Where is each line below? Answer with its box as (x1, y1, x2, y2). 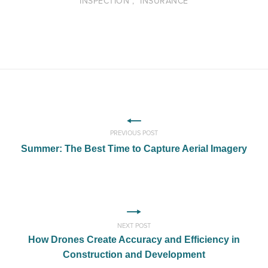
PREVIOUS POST (110, 129, 158, 137)
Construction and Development (63, 249, 205, 260)
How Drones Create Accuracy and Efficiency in (28, 234, 240, 245)
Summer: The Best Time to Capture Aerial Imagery (21, 143, 247, 154)
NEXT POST (117, 221, 151, 230)
